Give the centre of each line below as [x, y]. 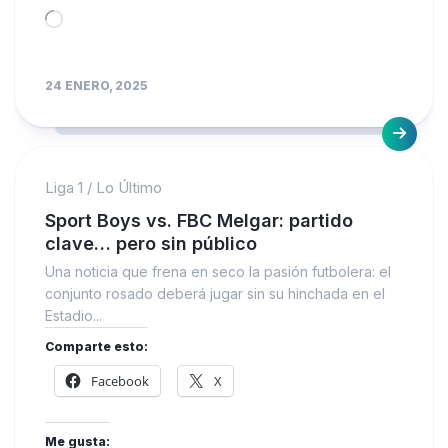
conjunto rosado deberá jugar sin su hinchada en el [215, 293]
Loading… [91, 19]
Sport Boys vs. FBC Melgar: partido [199, 220]
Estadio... [73, 315]
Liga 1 [64, 187]
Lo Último [129, 187]
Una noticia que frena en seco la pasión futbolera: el [218, 271]
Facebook [120, 380]
